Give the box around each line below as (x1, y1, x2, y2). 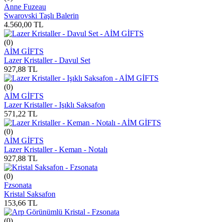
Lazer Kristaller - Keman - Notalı (4, 145, 108, 154)
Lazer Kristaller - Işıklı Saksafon (4, 100, 105, 109)
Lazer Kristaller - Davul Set (4, 55, 90, 64)
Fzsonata (4, 180, 32, 189)
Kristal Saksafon (4, 189, 55, 198)
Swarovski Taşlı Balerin (4, 11, 79, 20)
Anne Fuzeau (4, 2, 46, 11)
